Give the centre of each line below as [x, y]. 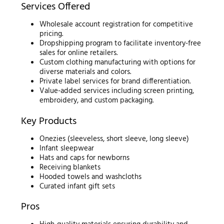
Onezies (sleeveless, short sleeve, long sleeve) [114, 139]
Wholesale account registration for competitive [116, 25]
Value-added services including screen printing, [117, 91]
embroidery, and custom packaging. [97, 101]
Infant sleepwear [67, 148]
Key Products [48, 121]
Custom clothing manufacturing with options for [118, 63]
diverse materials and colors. [85, 72]
